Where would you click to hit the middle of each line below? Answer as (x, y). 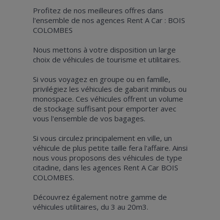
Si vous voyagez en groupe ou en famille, (101, 79)
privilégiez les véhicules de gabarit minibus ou (110, 89)
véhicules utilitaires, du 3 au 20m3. (90, 206)
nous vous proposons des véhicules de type (107, 157)
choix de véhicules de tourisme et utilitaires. (107, 59)
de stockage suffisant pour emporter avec (104, 108)
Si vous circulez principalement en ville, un (102, 138)
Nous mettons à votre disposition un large (104, 49)
